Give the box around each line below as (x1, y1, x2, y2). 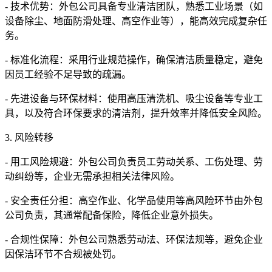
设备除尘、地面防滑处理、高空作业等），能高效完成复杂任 (5, 16, 267, 27)
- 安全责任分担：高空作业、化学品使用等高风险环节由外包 (5, 195, 263, 206)
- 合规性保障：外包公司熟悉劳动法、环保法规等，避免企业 (5, 234, 263, 245)
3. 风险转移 (5, 132, 53, 143)
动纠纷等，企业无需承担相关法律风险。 (5, 171, 180, 182)
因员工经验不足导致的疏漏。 (5, 69, 131, 80)
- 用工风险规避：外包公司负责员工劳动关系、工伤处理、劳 (5, 157, 263, 168)
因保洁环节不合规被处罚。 (5, 249, 121, 260)
